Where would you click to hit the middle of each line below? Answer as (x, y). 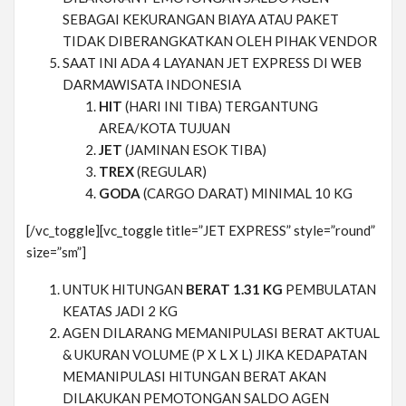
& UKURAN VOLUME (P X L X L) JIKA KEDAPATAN (215, 355)
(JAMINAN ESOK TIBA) (194, 150)
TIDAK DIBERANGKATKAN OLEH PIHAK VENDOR (220, 41)
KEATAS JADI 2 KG (120, 311)
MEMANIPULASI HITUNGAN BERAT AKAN (194, 377)
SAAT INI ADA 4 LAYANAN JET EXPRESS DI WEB (212, 63)
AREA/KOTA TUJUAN (164, 128)
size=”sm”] (56, 252)
